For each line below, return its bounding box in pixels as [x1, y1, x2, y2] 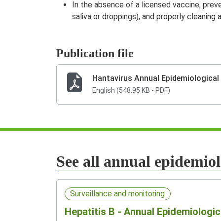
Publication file [56, 47, 134, 60]
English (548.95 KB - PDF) [92, 86, 170, 94]
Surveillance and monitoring [70, 189, 165, 198]
